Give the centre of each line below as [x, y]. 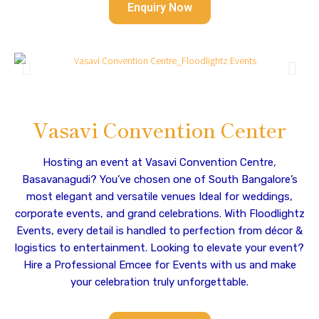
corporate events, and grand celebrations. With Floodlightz [159, 214]
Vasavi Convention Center [159, 130]
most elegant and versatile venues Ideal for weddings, [159, 197]
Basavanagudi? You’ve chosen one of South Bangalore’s [159, 179]
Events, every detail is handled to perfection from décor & [159, 231]
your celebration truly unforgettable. [159, 282]
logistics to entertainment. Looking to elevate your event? [159, 248]
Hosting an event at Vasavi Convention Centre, [159, 162]
